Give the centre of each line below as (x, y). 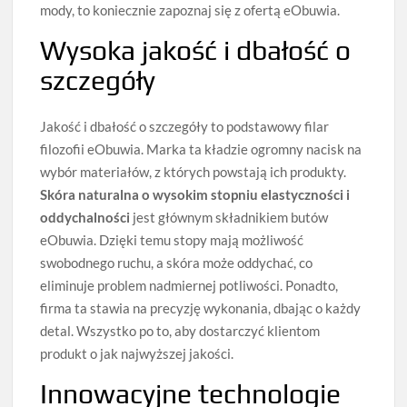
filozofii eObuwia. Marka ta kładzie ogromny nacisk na (201, 149)
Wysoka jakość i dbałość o (196, 50)
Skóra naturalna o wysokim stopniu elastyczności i (195, 195)
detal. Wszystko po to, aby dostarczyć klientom (180, 331)
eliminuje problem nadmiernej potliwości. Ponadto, (189, 286)
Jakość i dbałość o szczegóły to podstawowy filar (185, 127)
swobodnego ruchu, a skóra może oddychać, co (177, 263)
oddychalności (87, 218)
